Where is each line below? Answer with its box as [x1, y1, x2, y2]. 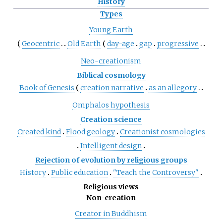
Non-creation [86, 193, 136, 203]
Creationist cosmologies [119, 127, 205, 137]
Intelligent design [80, 141, 142, 151]
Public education [51, 168, 108, 177]
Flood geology [65, 127, 115, 137]
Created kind [17, 127, 61, 137]
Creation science [80, 115, 142, 124]
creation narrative [80, 83, 144, 93]
